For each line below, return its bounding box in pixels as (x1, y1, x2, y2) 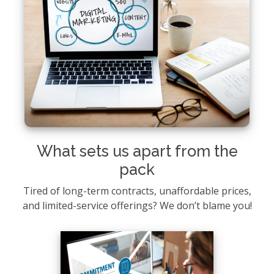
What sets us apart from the (36, 141, 238, 160)
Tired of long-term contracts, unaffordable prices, (23, 183, 251, 198)
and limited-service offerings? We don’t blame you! (22, 198, 252, 212)
